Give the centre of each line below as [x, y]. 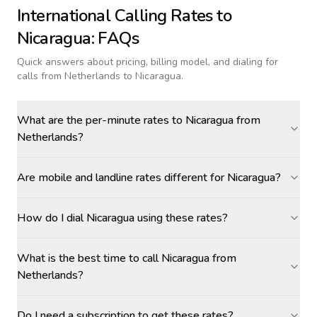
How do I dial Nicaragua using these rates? [122, 218]
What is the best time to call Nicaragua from [127, 258]
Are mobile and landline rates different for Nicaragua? [149, 178]
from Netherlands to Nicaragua [111, 76]
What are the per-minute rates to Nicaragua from [139, 120]
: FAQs [115, 38]
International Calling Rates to [124, 16]
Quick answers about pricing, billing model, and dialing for [148, 62]
